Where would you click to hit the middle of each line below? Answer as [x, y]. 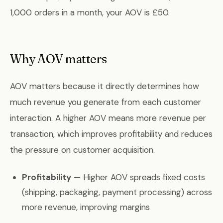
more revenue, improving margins [86, 207]
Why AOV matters [58, 59]
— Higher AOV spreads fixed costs [138, 177]
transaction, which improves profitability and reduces [111, 134]
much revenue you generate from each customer [106, 102]
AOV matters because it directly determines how [105, 86]
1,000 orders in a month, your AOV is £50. [90, 12]
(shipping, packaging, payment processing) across [117, 192]
